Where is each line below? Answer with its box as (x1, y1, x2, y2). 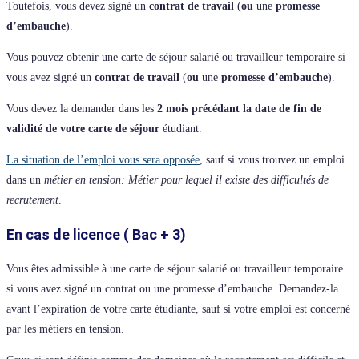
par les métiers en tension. (6, 322, 124, 335)
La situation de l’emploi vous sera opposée (6, 153, 200, 166)
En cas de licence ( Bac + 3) (6, 225, 186, 243)
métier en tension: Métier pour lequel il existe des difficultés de (44, 173, 329, 186)
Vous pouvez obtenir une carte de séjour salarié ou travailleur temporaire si (6, 50, 345, 63)
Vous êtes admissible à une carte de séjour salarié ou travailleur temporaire (6, 262, 343, 275)
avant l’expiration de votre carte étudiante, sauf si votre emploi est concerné (6, 302, 350, 315)
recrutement (6, 193, 58, 206)
